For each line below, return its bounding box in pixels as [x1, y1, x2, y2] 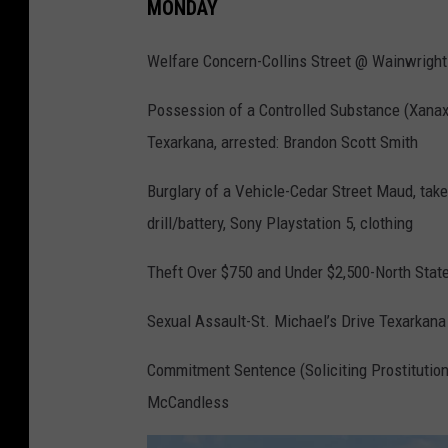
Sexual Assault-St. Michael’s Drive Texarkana [147, 310, 446, 331]
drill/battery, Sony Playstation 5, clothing [147, 212, 413, 233]
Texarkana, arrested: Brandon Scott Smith [147, 131, 418, 152]
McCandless [147, 391, 229, 412]
